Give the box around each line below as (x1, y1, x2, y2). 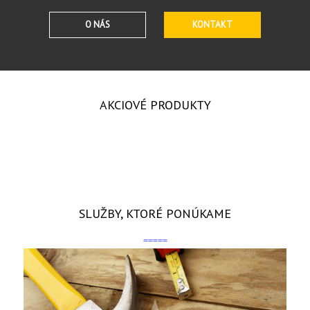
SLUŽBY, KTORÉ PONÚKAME (79, 206, 231, 221)
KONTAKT (192, 19, 232, 30)
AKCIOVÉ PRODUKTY (99, 97, 211, 113)
